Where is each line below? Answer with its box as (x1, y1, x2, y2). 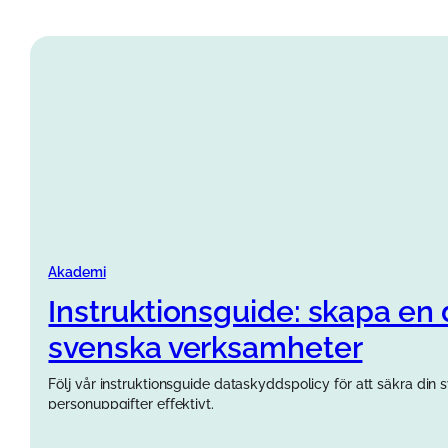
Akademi (48, 263, 106, 281)
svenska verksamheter (48, 329, 363, 365)
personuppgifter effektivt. (48, 394, 214, 412)
